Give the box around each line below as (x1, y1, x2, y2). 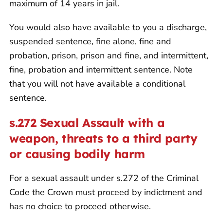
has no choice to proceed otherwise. (9, 200, 151, 212)
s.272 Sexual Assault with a (9, 115, 165, 130)
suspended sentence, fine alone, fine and (9, 35, 171, 47)
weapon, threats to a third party (9, 130, 198, 145)
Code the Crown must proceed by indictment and (9, 186, 202, 198)
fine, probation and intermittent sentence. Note (9, 63, 193, 75)
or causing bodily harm (9, 146, 145, 161)
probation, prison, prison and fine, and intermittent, (9, 49, 208, 61)
